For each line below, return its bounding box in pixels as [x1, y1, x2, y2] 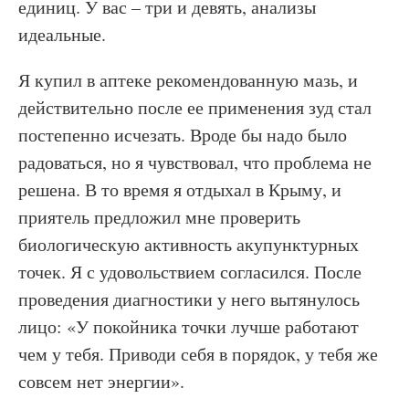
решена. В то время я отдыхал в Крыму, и [18, 177, 341, 202]
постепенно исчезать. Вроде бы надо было [18, 122, 347, 147]
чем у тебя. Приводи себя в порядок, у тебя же [18, 341, 378, 366]
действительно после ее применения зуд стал [18, 95, 372, 120]
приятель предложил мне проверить [18, 204, 300, 229]
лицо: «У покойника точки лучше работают [18, 314, 359, 339]
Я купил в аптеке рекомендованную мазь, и [18, 68, 358, 92]
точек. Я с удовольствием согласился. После [18, 259, 362, 284]
